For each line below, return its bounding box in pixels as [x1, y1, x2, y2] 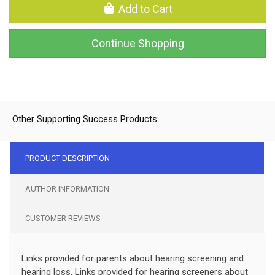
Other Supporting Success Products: [12, 113, 159, 125]
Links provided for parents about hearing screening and [21, 252, 244, 264]
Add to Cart [116, 2, 173, 15]
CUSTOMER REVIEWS [25, 213, 101, 223]
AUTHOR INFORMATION [25, 184, 109, 193]
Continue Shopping [91, 36, 184, 50]
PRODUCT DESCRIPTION [25, 153, 110, 163]
